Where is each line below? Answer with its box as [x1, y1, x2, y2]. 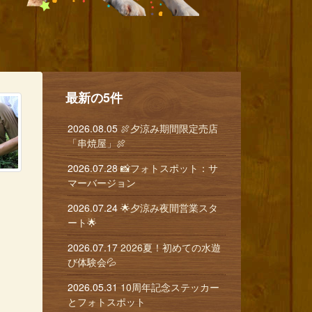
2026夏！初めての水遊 [120, 240, 221, 254]
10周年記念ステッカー [120, 280, 219, 294]
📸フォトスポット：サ [120, 161, 218, 175]
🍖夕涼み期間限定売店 [120, 121, 218, 135]
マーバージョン [68, 175, 136, 189]
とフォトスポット [68, 295, 146, 309]
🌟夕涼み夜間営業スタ [120, 201, 218, 214]
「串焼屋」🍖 [68, 136, 126, 150]
